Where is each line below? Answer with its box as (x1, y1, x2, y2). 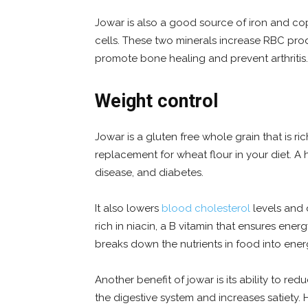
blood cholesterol (162, 202, 250, 215)
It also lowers (95, 202, 162, 215)
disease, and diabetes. (95, 166, 203, 179)
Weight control (95, 90, 218, 113)
